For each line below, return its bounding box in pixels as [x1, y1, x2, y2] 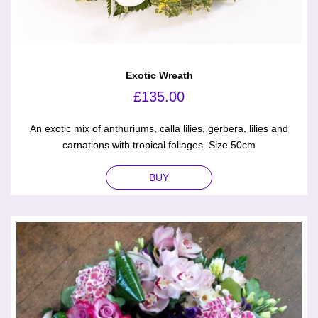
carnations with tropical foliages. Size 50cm [62, 139, 256, 151]
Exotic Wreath [125, 70, 193, 82]
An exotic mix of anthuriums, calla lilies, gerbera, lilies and [30, 123, 288, 135]
